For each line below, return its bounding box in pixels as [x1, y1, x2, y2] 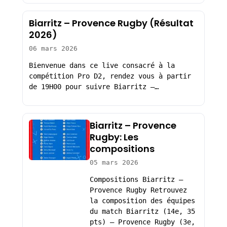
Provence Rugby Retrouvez [89, 186, 187, 195]
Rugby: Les [89, 130, 138, 143]
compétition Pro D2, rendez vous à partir [28, 72, 191, 81]
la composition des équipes [89, 197, 195, 205]
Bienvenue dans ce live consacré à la [28, 61, 175, 70]
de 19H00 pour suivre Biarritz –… [28, 83, 159, 91]
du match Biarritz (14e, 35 [89, 207, 195, 216]
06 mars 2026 [28, 44, 78, 52]
